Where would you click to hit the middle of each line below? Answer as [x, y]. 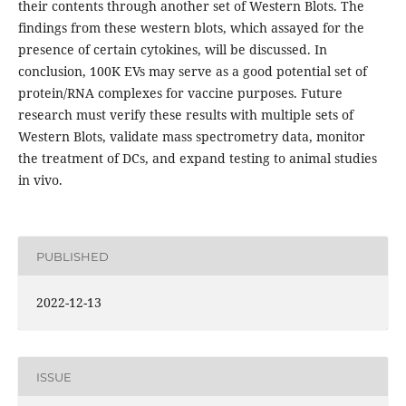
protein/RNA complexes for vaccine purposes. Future [180, 93]
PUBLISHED [72, 256]
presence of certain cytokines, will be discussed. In [172, 50]
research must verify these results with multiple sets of [185, 115]
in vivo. [40, 180]
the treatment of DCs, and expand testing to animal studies [197, 159]
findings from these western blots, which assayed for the [191, 28]
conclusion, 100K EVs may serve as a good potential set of [192, 72]
